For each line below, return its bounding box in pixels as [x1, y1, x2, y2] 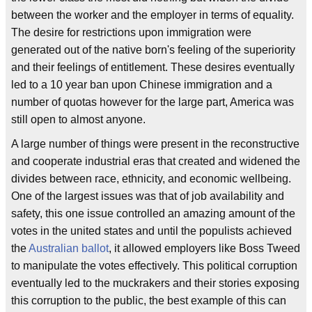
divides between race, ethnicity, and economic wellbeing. [11, 173, 291, 185]
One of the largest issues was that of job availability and [11, 190, 284, 202]
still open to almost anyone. [11, 114, 146, 125]
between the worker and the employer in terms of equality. [11, 9, 294, 21]
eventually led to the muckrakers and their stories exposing [11, 277, 299, 289]
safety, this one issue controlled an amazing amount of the [11, 208, 295, 219]
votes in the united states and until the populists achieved [11, 225, 292, 237]
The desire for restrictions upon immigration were [11, 26, 251, 38]
